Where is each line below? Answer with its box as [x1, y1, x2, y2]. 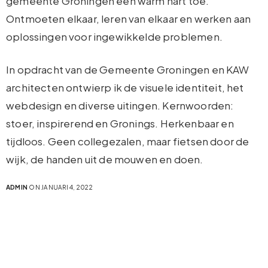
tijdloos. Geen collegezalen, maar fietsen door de [6, 134, 249, 148]
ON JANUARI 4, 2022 [28, 183, 93, 191]
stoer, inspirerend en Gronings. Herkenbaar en [6, 116, 234, 130]
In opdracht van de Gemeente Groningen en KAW [6, 62, 249, 76]
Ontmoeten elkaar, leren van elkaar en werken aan [6, 11, 251, 25]
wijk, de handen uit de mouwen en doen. [6, 152, 203, 166]
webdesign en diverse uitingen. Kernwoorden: [6, 98, 234, 112]
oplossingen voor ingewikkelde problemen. [6, 29, 223, 43]
